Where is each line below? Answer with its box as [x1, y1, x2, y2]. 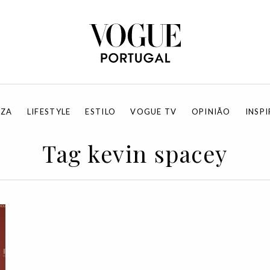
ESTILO [85, 107, 116, 116]
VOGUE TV [130, 107, 177, 116]
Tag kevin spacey [42, 138, 228, 169]
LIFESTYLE [27, 107, 71, 116]
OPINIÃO [191, 107, 231, 116]
